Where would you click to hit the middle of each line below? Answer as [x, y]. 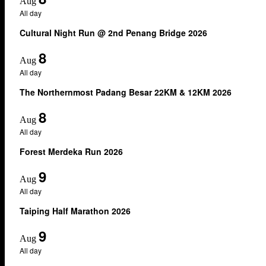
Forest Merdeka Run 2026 [71, 151]
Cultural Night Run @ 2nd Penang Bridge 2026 [113, 32]
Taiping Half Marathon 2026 [75, 210]
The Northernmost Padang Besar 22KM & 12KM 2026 [126, 92]
